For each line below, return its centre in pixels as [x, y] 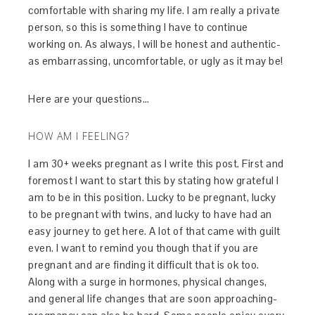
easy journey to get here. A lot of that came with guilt [154, 231]
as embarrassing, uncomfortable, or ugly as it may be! [156, 61]
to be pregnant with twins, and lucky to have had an [150, 214]
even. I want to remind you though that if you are [143, 248]
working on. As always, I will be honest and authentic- [155, 44]
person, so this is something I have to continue [138, 27]
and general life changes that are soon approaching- [153, 299]
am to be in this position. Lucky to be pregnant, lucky [152, 198]
